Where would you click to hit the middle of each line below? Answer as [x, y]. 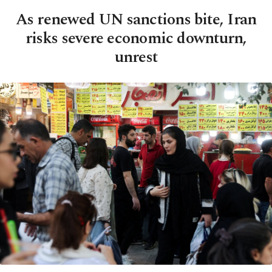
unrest [136, 57]
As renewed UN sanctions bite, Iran [136, 19]
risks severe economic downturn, [136, 38]
